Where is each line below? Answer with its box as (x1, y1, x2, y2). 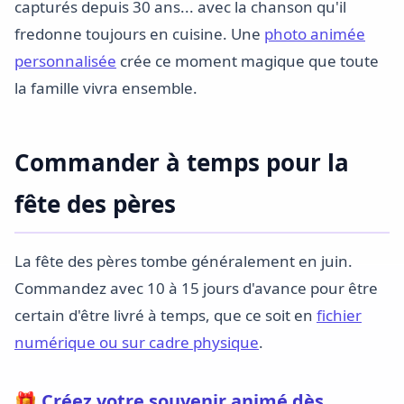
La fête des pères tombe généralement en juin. (14, 251, 353, 271)
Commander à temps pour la (14, 146, 349, 179)
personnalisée (14, 50, 116, 71)
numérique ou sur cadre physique (14, 332, 259, 353)
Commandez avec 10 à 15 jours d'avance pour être (14, 278, 378, 298)
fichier (317, 305, 362, 326)
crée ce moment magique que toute (116, 50, 379, 71)
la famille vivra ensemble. (14, 78, 197, 98)
